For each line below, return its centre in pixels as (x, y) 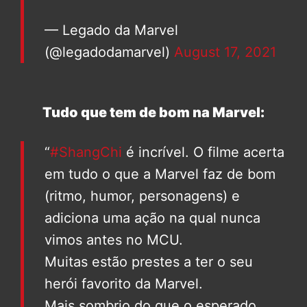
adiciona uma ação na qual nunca (152, 218)
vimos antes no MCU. (114, 240)
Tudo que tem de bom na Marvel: (153, 113)
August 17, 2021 (225, 52)
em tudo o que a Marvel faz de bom (160, 174)
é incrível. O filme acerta (203, 152)
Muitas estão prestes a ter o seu (149, 262)
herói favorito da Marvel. (124, 284)
